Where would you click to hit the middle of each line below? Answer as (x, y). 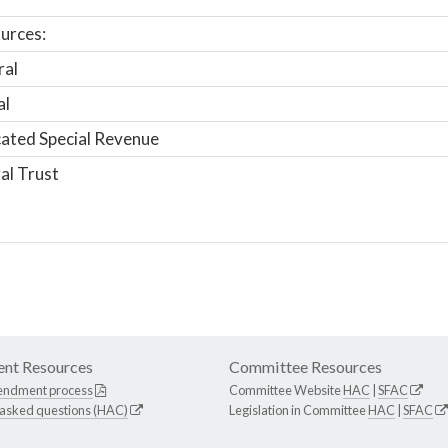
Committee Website (286, 390)
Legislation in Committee (298, 410)
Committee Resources (305, 367)
